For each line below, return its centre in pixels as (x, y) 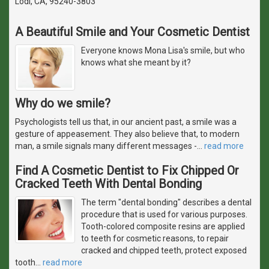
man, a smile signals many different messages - (106, 146)
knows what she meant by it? (136, 62)
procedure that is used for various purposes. (164, 215)
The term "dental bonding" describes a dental (166, 203)
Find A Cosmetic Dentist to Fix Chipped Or (127, 171)
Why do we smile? (63, 104)
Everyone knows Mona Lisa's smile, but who (163, 50)
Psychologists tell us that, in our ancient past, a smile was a (126, 122)
